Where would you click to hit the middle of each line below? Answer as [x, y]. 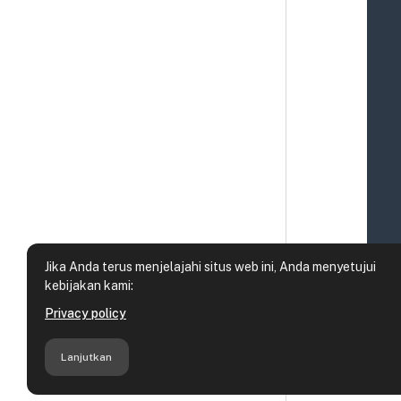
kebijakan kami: [89, 286]
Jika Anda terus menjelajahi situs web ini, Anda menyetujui [210, 267]
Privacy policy [85, 314]
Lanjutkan [87, 357]
